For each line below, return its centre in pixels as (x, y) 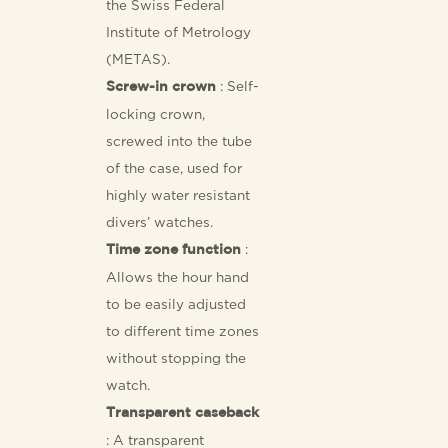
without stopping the (176, 357)
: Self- (238, 85)
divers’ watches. (160, 221)
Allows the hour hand (178, 276)
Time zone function (174, 249)
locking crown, (156, 113)
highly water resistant (178, 194)
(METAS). (138, 58)
